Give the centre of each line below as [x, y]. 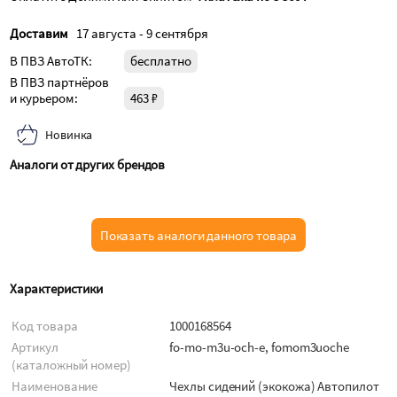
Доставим [42, 33]
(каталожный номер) [71, 364]
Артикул [35, 346]
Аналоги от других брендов [88, 164]
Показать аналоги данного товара [198, 235]
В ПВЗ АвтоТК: [51, 60]
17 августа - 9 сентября [143, 33]
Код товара [45, 325]
